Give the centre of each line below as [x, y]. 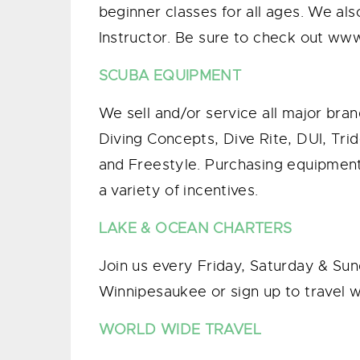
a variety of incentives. [178, 190]
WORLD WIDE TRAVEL [180, 329]
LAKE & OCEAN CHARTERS [195, 228]
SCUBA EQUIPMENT [172, 75]
